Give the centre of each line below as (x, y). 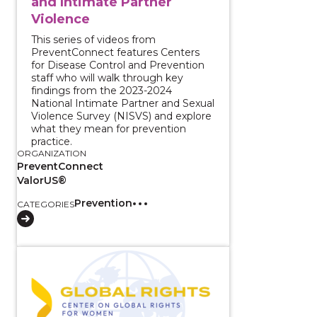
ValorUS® (42, 180)
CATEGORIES (46, 204)
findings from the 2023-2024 (102, 90)
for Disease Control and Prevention (118, 65)
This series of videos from (93, 39)
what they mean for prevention (109, 128)
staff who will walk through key (107, 77)
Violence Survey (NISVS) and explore (121, 116)
